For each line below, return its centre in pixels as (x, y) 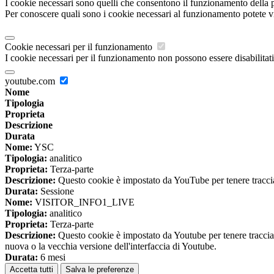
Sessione (56, 191)
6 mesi (52, 257)
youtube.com (31, 81)
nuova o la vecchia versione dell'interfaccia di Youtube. (111, 246)
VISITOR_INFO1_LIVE (83, 202)
